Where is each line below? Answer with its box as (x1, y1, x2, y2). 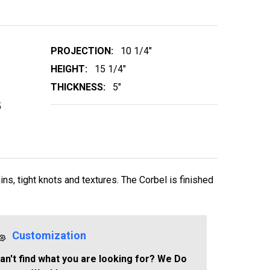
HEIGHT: (50, 63, 87, 75)
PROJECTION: (50, 45, 113, 57)
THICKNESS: (50, 81, 105, 93)
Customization (11, 228, 86, 242)
